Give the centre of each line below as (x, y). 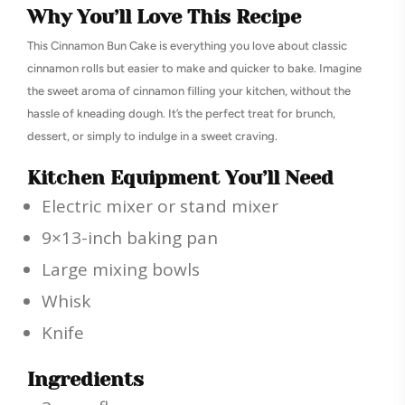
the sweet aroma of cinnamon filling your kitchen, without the (189, 91)
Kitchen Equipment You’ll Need (180, 178)
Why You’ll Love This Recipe (164, 17)
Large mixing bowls (121, 270)
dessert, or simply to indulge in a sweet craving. (152, 137)
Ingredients (85, 380)
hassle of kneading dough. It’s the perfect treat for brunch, (181, 114)
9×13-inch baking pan (130, 238)
